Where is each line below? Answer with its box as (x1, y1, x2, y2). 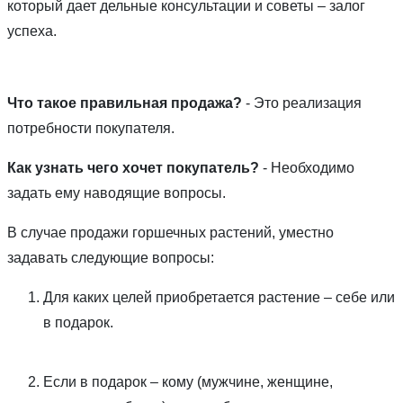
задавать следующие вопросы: (7, 250, 214, 266)
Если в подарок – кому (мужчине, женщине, (43, 374, 333, 390)
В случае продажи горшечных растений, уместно (7, 225, 334, 241)
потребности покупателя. (7, 121, 175, 137)
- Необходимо (259, 160, 354, 176)
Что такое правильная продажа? (7, 95, 242, 112)
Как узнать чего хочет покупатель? (7, 160, 259, 176)
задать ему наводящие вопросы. (7, 185, 226, 201)
